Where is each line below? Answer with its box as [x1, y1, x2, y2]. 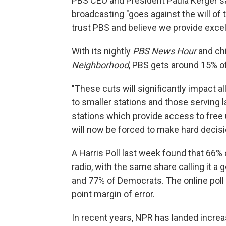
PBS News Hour [133, 45, 196, 56]
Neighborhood [72, 59, 129, 70]
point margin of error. [72, 188, 155, 199]
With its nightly [72, 45, 133, 56]
